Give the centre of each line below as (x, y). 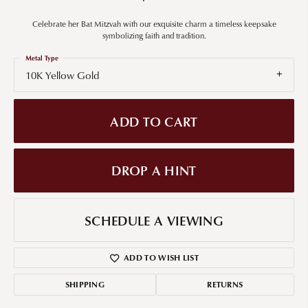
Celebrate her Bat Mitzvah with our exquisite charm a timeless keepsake (154, 23)
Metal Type (42, 57)
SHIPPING (85, 285)
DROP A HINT (154, 170)
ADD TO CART (154, 121)
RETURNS (225, 285)
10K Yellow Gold (62, 75)
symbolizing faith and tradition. (154, 35)
